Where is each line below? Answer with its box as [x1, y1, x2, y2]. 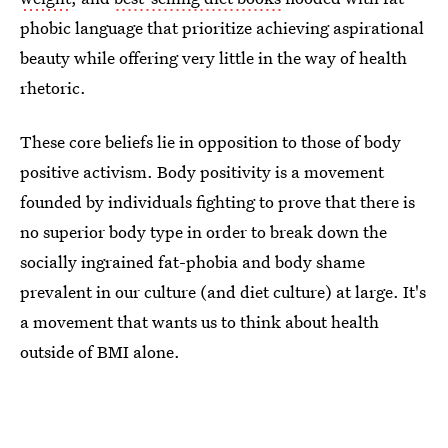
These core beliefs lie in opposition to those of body [20, 129, 401, 153]
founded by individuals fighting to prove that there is [20, 189, 415, 213]
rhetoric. [20, 75, 86, 99]
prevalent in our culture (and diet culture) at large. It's [20, 279, 426, 303]
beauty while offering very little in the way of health [20, 45, 407, 69]
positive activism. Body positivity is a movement [20, 159, 384, 183]
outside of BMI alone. [20, 339, 180, 363]
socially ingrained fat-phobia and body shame [20, 249, 365, 273]
